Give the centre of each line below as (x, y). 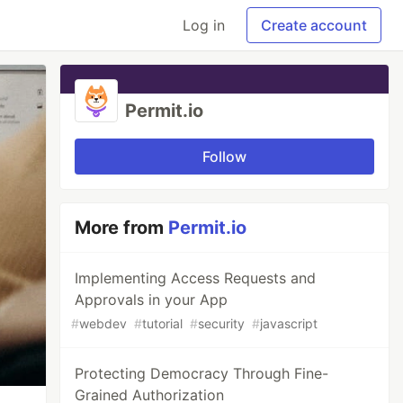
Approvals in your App (152, 300)
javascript (289, 323)
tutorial (163, 323)
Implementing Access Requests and (196, 278)
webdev (103, 323)
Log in (204, 25)
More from (122, 228)
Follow (225, 157)
